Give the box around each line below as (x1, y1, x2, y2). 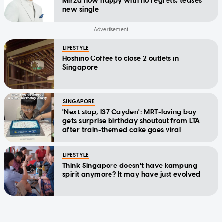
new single (62, 5, 99, 14)
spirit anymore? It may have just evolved (62, 170, 201, 179)
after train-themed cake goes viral (62, 125, 181, 134)
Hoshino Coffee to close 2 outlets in (62, 54, 179, 63)
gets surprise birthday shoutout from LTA (62, 116, 200, 125)
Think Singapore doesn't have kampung (62, 161, 198, 170)
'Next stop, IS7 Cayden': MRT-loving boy (62, 108, 197, 116)
